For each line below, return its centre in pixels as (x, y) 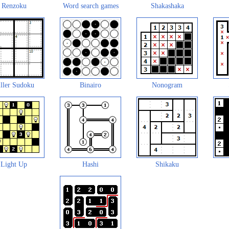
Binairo (90, 85)
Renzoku (14, 6)
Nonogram (167, 85)
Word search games (90, 6)
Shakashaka (167, 6)
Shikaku (167, 164)
